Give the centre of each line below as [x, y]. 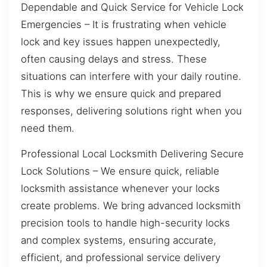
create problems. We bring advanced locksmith [131, 206]
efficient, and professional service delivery [121, 258]
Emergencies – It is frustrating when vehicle [124, 24]
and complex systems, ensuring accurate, [119, 240]
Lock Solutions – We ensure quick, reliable [120, 171]
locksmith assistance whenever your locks [120, 189]
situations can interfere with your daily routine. [131, 76]
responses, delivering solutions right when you [131, 111]
